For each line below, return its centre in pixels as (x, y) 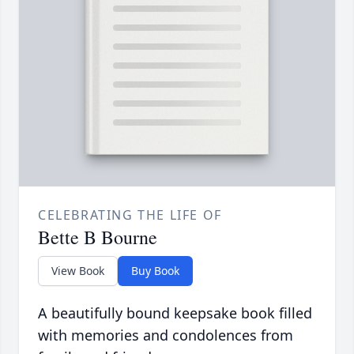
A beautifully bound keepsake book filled (175, 313)
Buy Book (155, 271)
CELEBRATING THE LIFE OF (130, 215)
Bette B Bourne (98, 237)
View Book (78, 271)
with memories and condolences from (166, 335)
